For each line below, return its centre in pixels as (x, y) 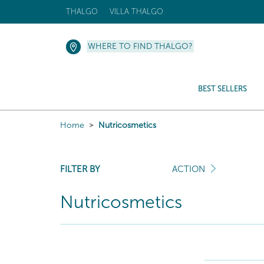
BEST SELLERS (222, 89)
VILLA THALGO (136, 11)
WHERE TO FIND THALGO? (140, 46)
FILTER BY (80, 169)
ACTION (189, 169)
